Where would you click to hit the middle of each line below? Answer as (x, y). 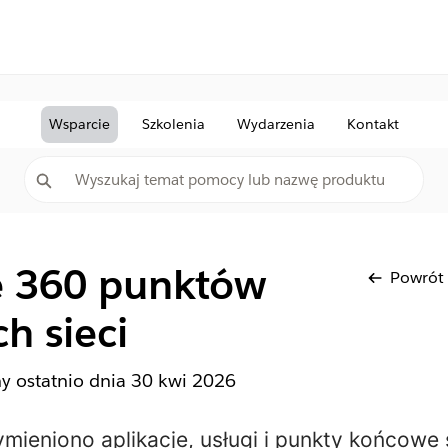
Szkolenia (173, 124)
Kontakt (373, 124)
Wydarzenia (276, 124)
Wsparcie (79, 124)
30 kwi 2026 (183, 380)
